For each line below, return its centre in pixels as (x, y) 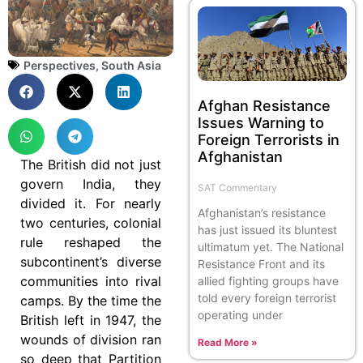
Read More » (228, 342)
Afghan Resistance (264, 105)
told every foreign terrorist (267, 297)
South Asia (131, 65)
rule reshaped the (91, 242)
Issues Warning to (261, 122)
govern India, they (91, 184)
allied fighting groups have (268, 280)
